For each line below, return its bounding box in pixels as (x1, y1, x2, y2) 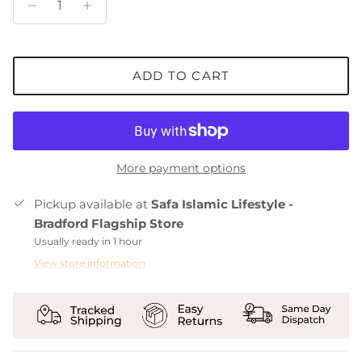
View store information (34, 256, 145, 269)
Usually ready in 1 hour (34, 234, 142, 247)
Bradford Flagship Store (34, 215, 183, 231)
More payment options (116, 160, 246, 175)
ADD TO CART (132, 68, 230, 84)
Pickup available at (34, 196, 151, 212)
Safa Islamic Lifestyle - (151, 196, 293, 212)
